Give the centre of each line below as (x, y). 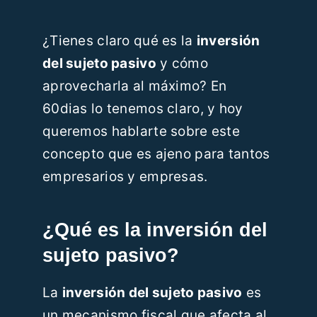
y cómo (182, 64)
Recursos (41, 17)
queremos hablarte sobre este (141, 132)
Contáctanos (49, 110)
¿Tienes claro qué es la (119, 41)
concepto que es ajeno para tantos (156, 154)
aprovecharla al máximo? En (134, 86)
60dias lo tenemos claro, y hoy (143, 109)
